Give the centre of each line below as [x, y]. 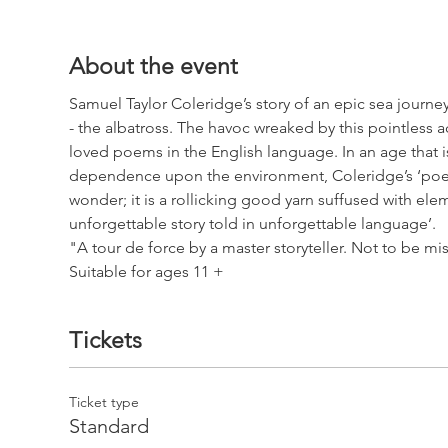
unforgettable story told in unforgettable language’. [252, 223]
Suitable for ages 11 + [146, 271]
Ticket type [103, 401]
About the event [153, 66]
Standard [108, 425]
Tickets [105, 340]
